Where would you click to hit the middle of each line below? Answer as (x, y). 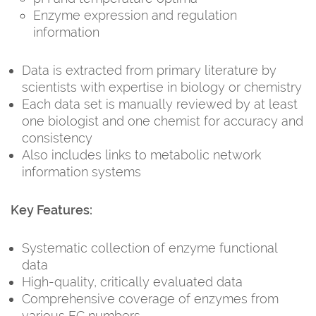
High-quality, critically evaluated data (132, 281)
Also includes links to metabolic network (141, 154)
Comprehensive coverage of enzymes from (150, 298)
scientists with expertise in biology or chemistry (162, 87)
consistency (57, 138)
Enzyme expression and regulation (135, 15)
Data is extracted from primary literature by (149, 70)
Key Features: (51, 209)
